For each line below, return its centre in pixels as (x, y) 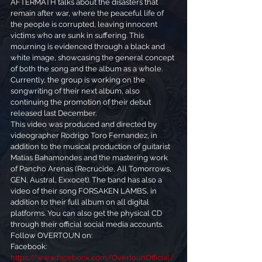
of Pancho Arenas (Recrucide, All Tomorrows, (92, 168)
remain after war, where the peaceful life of (88, 13)
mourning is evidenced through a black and (89, 46)
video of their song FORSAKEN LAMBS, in (85, 191)
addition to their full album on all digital (81, 202)
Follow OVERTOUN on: (51, 235)
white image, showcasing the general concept (93, 57)
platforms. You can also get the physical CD (87, 213)
